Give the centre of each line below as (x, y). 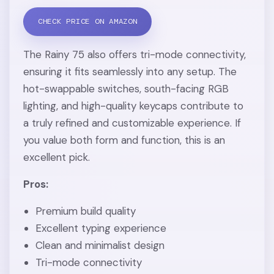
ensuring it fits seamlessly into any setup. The (130, 71)
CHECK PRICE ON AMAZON (87, 22)
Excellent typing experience (101, 228)
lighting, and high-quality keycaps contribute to (134, 106)
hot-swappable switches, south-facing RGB (126, 88)
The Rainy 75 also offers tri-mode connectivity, (135, 54)
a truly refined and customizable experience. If (132, 123)
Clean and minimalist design (100, 245)
